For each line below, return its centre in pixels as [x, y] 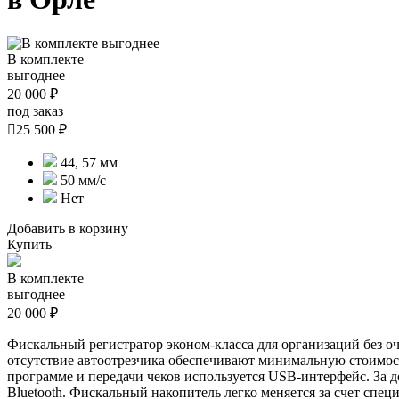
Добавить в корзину [68, 228]
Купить [29, 244]
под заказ [35, 110]
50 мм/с [81, 180]
